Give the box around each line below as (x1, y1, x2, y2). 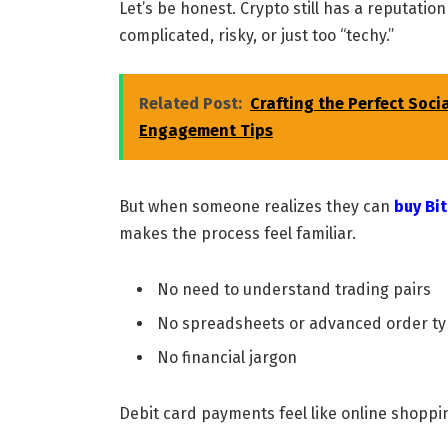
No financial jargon (156, 347, 297, 367)
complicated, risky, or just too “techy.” (118, 26, 394, 46)
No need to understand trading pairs (156, 279, 431, 299)
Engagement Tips (138, 121, 273, 141)
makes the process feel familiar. (118, 224, 356, 244)
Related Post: (138, 94, 242, 114)
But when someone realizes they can (118, 197, 394, 217)
